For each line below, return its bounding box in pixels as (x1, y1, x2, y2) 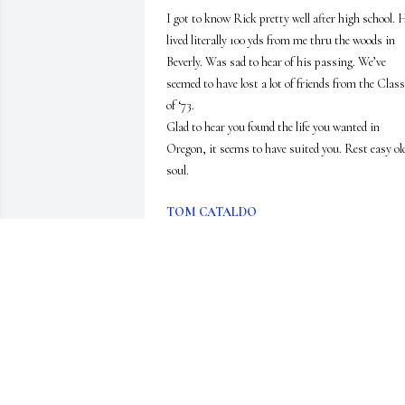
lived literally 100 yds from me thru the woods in (166, 33, 395, 49)
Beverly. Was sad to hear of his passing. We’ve (166, 54, 386, 71)
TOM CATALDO (166, 204, 257, 221)
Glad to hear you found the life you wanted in (166, 119, 380, 136)
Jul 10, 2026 (166, 222, 221, 239)
